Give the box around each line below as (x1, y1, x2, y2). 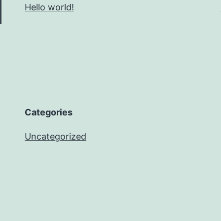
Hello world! (25, 2, 74, 12)
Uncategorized (25, 131, 86, 142)
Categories (25, 107, 73, 117)
